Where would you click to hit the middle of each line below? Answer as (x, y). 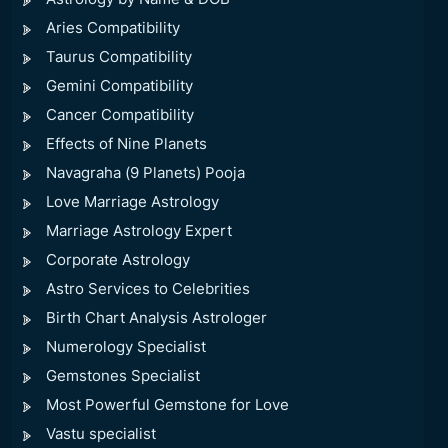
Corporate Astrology (118, 260)
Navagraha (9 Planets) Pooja (145, 173)
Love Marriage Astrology (132, 202)
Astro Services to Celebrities (148, 289)
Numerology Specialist (126, 347)
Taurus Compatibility (119, 57)
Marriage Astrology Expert (139, 231)
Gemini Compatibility (119, 86)
